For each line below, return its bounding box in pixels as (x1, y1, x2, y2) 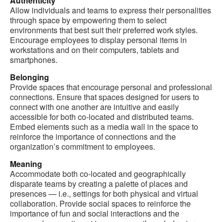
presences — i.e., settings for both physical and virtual (10, 188, 198, 200)
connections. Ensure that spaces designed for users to (10, 91, 199, 103)
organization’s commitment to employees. (10, 141, 155, 153)
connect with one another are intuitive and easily (10, 101, 179, 113)
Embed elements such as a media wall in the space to (10, 121, 198, 133)
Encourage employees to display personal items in (10, 34, 187, 46)
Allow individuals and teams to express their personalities (10, 4, 211, 16)
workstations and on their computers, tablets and (10, 44, 179, 56)
